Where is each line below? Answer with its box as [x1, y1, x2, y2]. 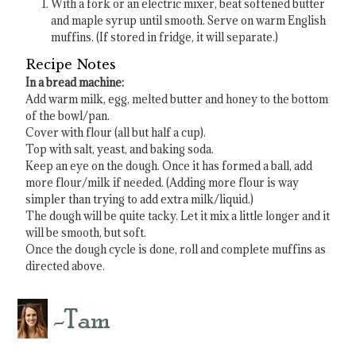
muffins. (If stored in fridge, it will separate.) [51, 29, 279, 44]
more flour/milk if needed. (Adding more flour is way [25, 175, 300, 190]
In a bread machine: [29, 75, 125, 90]
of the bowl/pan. [25, 108, 110, 123]
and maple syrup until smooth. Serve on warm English [51, 13, 327, 28]
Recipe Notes [25, 56, 117, 72]
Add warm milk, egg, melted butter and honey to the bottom [25, 91, 329, 106]
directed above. [25, 258, 106, 273]
